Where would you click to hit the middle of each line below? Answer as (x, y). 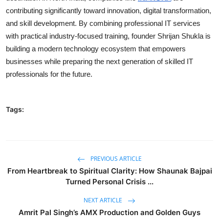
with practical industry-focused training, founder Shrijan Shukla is (108, 36)
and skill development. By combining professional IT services (103, 23)
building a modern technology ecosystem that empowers (96, 48)
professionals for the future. (49, 74)
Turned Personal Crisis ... (109, 181)
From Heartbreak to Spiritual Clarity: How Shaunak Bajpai (109, 171)
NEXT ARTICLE (104, 200)
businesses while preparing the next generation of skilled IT (99, 61)
